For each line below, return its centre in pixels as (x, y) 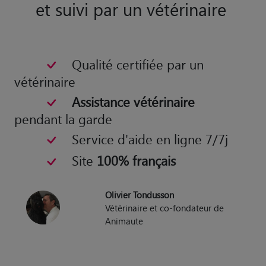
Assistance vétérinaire (133, 102)
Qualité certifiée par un (137, 64)
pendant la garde (63, 119)
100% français (136, 161)
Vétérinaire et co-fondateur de (165, 208)
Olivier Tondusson (140, 194)
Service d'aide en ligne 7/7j (150, 139)
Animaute (124, 221)
